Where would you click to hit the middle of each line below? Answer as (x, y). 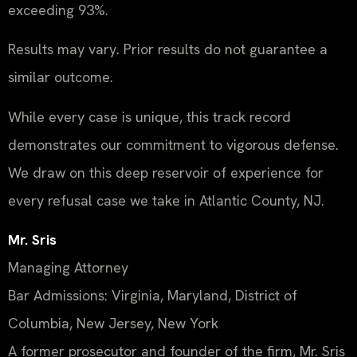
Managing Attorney (68, 268)
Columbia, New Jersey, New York (113, 324)
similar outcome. (61, 77)
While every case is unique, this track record (149, 116)
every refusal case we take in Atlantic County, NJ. (166, 200)
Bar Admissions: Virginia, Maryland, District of (153, 296)
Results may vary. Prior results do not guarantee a (168, 49)
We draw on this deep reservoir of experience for (166, 172)
